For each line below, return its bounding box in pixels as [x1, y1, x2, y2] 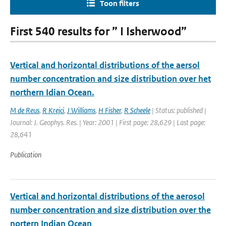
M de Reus [10, 105, 39, 115]
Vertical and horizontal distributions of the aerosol [10, 191, 205, 202]
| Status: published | [150, 105, 206, 115]
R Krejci [42, 105, 64, 115]
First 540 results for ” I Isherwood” [10, 25, 187, 38]
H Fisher [98, 105, 121, 115]
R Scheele [124, 105, 150, 115]
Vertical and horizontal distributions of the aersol [10, 60, 200, 71]
